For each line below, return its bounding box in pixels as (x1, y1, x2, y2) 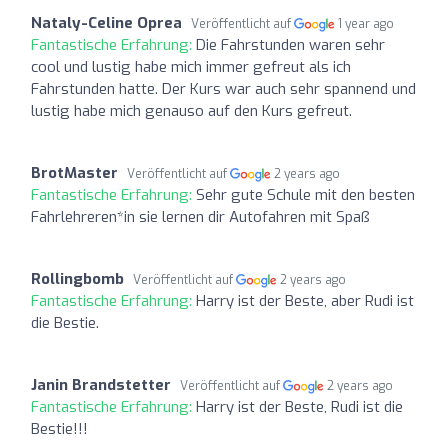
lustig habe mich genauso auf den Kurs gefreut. (31, 100, 352, 121)
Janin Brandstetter (31, 374, 171, 395)
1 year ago (338, 15, 395, 32)
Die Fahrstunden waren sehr (196, 34, 385, 55)
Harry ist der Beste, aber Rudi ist (196, 290, 414, 311)
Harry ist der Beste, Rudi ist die (196, 396, 403, 417)
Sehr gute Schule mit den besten (196, 184, 415, 205)
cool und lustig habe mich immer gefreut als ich (31, 56, 351, 77)
